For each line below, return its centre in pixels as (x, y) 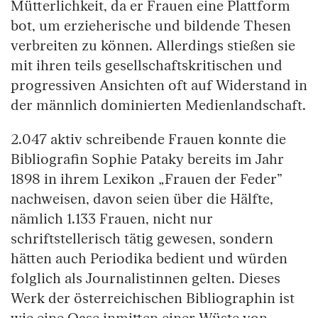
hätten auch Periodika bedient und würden (149, 259)
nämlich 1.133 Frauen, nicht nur (112, 220)
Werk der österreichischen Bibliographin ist (153, 299)
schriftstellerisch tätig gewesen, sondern (142, 240)
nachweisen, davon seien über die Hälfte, (142, 200)
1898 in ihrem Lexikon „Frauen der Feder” (146, 180)
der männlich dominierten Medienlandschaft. (158, 106)
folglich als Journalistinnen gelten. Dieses (146, 279)
